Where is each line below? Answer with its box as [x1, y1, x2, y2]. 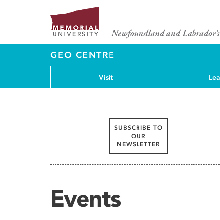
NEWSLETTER [117, 141, 160, 148]
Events [50, 184, 120, 213]
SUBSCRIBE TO [114, 124, 163, 131]
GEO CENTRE [50, 50, 115, 60]
